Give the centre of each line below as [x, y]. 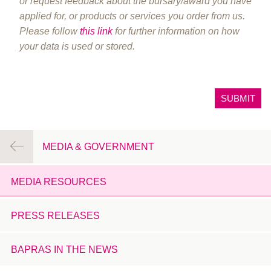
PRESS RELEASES [55, 215]
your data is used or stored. [77, 47]
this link [96, 31]
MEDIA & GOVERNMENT [99, 146]
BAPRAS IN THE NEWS [64, 250]
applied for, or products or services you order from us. [132, 16]
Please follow [50, 31]
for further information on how [176, 31]
